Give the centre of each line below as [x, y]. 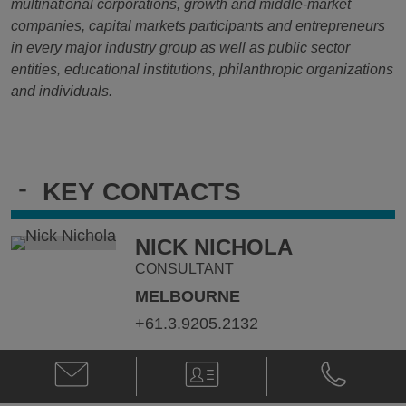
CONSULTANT [185, 268]
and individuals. [62, 91]
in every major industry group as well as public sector [180, 47]
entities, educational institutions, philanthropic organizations [202, 69]
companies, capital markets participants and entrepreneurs [198, 25]
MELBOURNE [188, 296]
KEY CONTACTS [142, 191]
